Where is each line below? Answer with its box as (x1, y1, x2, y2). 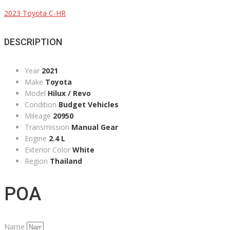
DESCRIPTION (4, 36, 62, 48)
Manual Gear (71, 122, 118, 132)
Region (25, 156, 48, 166)
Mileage (25, 111, 51, 121)
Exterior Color (25, 145, 70, 155)
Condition (25, 100, 56, 110)
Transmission (25, 122, 69, 132)
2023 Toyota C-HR (4, 8, 66, 18)
